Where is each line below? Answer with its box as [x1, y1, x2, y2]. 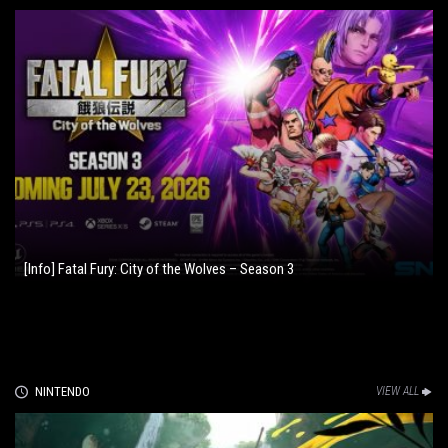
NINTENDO [34, 384, 90, 400]
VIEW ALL [376, 384, 419, 399]
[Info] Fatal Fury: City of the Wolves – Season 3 [24, 260, 294, 279]
